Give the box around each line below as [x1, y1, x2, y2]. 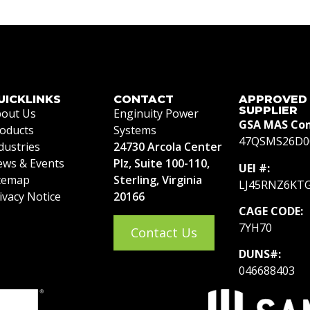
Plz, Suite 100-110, [113, 156, 210, 172]
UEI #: [238, 160, 270, 176]
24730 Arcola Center [113, 139, 222, 155]
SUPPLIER [238, 104, 298, 118]
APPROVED [238, 93, 307, 107]
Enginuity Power [113, 106, 199, 122]
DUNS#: [238, 246, 281, 262]
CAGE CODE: [238, 203, 303, 219]
